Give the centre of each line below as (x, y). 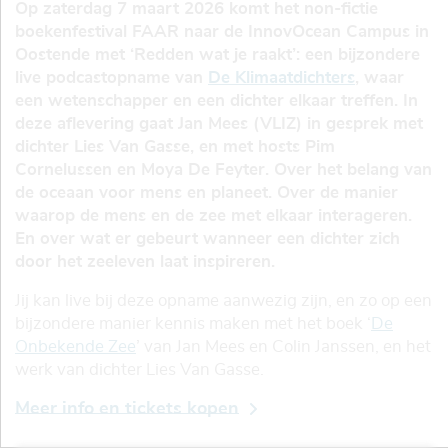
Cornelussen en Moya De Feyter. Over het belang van (223, 169)
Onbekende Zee (75, 346)
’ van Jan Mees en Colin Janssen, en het (283, 346)
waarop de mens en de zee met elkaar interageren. (213, 215)
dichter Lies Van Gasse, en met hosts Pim (175, 146)
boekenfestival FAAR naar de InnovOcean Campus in (222, 31)
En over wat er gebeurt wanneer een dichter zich (207, 238)
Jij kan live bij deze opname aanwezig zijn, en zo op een (223, 300)
